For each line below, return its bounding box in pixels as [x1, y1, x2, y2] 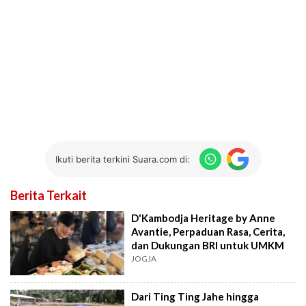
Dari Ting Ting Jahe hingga [131, 290, 260, 303]
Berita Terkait [10, 188, 87, 204]
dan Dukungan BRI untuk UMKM [131, 239, 285, 252]
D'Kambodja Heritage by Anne [131, 212, 276, 225]
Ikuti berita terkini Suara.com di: [55, 153, 190, 165]
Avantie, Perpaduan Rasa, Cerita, [131, 225, 286, 238]
